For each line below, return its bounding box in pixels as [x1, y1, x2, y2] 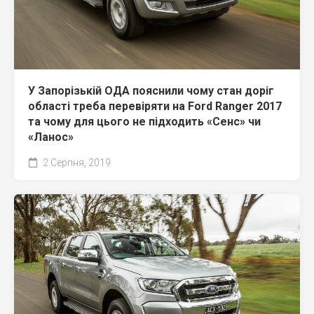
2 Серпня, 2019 [41, 156, 111, 168]
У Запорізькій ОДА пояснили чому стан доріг [28, 83, 274, 97]
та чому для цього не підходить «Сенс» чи [28, 114, 261, 128]
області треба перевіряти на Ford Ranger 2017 [28, 99, 282, 113]
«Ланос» [28, 130, 74, 144]
